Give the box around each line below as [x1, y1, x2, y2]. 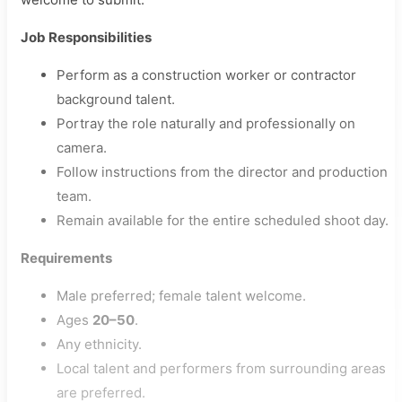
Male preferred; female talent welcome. [57, 287, 306, 304]
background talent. [57, 91, 175, 108]
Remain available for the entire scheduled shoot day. [57, 212, 389, 229]
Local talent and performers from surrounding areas [57, 360, 386, 377]
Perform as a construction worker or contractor [57, 66, 356, 83]
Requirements [21, 249, 112, 267]
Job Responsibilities [21, 29, 152, 46]
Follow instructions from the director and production [57, 163, 388, 180]
